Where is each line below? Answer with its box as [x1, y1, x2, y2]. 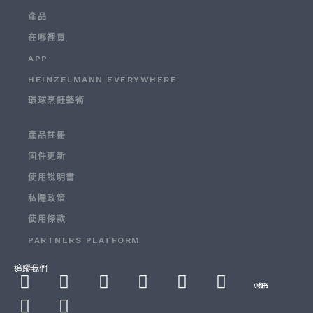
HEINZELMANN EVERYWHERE [28, 75, 177, 85]
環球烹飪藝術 [28, 96, 85, 106]
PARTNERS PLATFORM [28, 235, 140, 246]
